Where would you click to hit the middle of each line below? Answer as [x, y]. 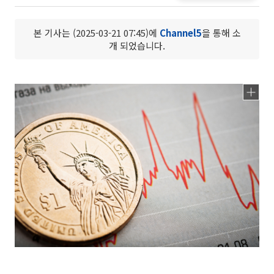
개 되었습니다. [137, 46]
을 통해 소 [221, 33]
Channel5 [180, 33]
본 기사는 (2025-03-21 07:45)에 [96, 33]
